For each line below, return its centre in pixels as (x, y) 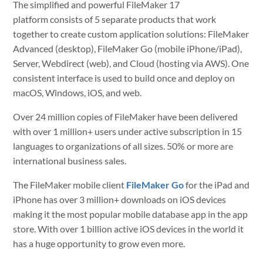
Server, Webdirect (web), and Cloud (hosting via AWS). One (131, 63)
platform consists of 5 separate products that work (115, 19)
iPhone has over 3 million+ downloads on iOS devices (120, 199)
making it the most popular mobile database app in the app (131, 214)
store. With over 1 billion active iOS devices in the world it (129, 229)
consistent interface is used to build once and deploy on (124, 78)
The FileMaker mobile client (70, 185)
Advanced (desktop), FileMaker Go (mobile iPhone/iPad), (128, 48)
